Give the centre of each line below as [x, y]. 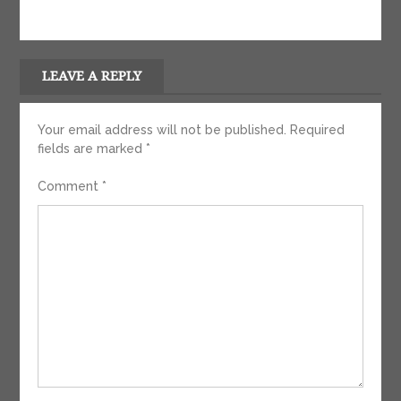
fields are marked [92, 149]
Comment [70, 187]
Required [318, 130]
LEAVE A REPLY [92, 77]
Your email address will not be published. [162, 130]
